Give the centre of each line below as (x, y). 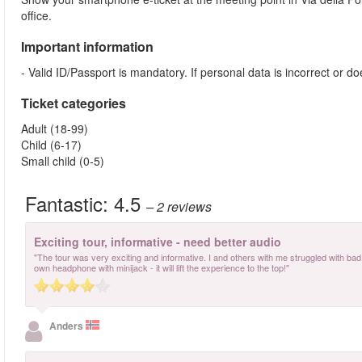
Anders (67, 326)
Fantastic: (69, 203)
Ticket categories (74, 103)
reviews (189, 206)
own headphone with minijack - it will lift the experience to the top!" (162, 267)
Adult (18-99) (55, 128)
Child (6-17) (51, 145)
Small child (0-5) (63, 161)
